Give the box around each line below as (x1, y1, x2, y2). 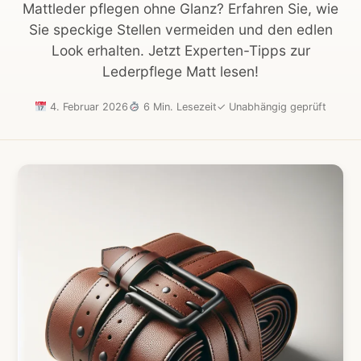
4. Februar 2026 (47, 101, 128, 114)
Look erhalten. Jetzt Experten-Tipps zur (51, 41, 310, 59)
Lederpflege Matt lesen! (102, 62, 259, 80)
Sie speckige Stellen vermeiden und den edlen (28, 20, 333, 38)
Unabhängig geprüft (225, 101, 326, 114)
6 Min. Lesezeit (139, 101, 217, 114)
